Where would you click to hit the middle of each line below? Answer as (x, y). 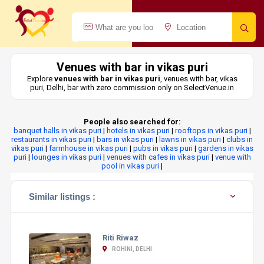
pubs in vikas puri (163, 148)
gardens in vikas (225, 148)
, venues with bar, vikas (199, 79)
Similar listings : (62, 197)
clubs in (240, 139)
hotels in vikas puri (138, 131)
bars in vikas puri (125, 139)
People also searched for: (132, 122)
